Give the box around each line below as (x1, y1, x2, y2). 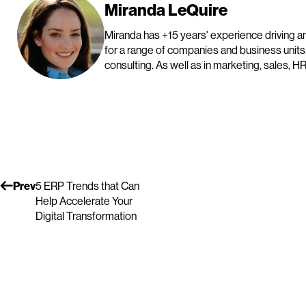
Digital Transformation (36, 209, 137, 223)
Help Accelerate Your (36, 194, 133, 208)
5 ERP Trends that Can (36, 179, 139, 193)
